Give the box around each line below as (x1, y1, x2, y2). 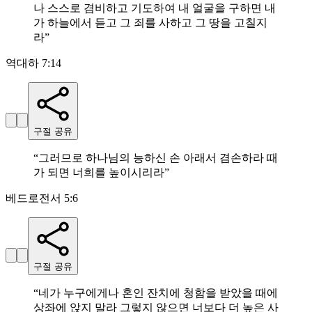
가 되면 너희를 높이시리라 (33, 166, 164, 179)
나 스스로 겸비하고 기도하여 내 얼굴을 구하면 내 (33, 2, 276, 15)
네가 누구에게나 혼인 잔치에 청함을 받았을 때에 (38, 287, 278, 299)
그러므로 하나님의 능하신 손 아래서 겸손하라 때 (38, 152, 278, 164)
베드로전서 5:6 (6, 192, 78, 205)
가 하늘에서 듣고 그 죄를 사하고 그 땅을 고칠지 (33, 17, 267, 29)
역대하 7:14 (6, 57, 61, 70)
